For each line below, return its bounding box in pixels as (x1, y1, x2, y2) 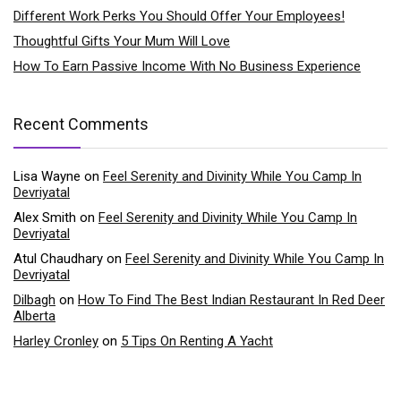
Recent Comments (13, 114, 149, 133)
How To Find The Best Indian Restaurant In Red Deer (78, 291, 385, 308)
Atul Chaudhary (13, 250, 103, 267)
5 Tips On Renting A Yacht (121, 332, 273, 349)
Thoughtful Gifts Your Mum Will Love (13, 32, 230, 49)
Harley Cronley (13, 332, 98, 349)
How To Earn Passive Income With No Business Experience (13, 57, 361, 74)
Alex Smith (13, 209, 76, 226)
